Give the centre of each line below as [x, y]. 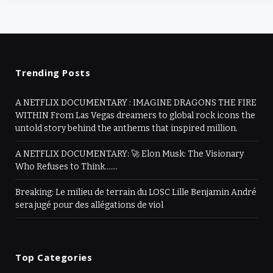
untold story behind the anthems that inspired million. [126, 128]
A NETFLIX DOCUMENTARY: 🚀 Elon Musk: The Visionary [129, 154]
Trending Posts [53, 72]
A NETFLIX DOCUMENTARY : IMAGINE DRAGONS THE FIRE [136, 102]
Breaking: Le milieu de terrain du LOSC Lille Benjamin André [136, 192]
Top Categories [54, 257]
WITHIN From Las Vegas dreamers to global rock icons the [135, 115]
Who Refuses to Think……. [66, 166]
